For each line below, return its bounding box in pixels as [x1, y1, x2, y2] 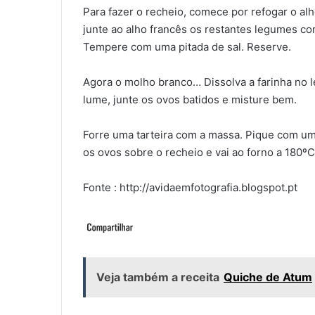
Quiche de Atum [224, 269, 312, 284]
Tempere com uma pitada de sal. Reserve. [83, 39, 291, 53]
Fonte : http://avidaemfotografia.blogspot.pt [83, 180, 297, 194]
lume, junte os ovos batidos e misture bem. [83, 92, 297, 106]
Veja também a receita [96, 269, 219, 284]
